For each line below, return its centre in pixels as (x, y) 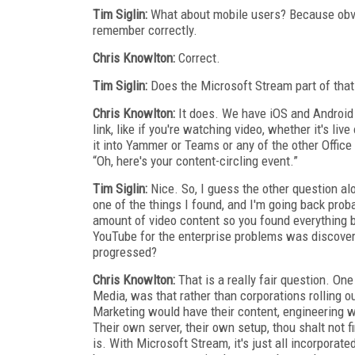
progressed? (125, 252)
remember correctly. (145, 30)
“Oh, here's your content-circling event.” (195, 160)
